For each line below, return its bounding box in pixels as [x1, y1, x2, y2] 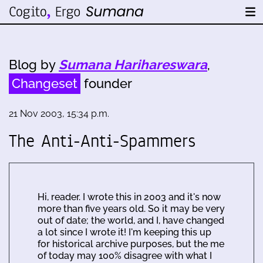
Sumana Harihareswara [59, 57, 207, 72]
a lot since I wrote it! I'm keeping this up [38, 227, 211, 238]
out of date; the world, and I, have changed [38, 215, 224, 226]
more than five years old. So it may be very [38, 203, 225, 214]
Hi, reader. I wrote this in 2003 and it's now [38, 191, 221, 203]
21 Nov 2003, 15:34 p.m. [9, 108, 109, 119]
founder [80, 76, 132, 91]
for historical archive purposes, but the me [38, 238, 224, 249]
